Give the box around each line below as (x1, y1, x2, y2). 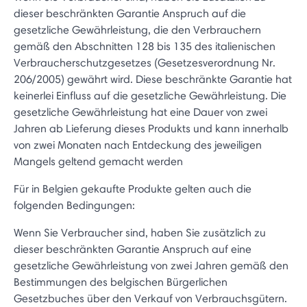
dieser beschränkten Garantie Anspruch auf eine (14, 243, 251, 256)
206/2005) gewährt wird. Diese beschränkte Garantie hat (14, 73, 292, 86)
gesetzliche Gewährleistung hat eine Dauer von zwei (14, 106, 267, 119)
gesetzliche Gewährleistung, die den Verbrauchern (14, 23, 261, 36)
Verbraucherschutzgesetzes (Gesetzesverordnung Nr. (14, 56, 275, 69)
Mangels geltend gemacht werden (14, 155, 183, 168)
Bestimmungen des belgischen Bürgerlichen (14, 275, 228, 288)
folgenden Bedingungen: (14, 199, 135, 212)
